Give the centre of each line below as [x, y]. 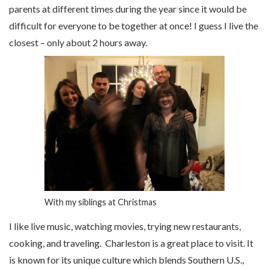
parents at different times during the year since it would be [128, 9]
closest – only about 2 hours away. [78, 43]
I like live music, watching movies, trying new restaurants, [125, 226]
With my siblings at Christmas [101, 202]
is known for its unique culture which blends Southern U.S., [126, 259]
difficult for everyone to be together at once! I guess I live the [134, 26]
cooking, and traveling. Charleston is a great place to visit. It [131, 243]
